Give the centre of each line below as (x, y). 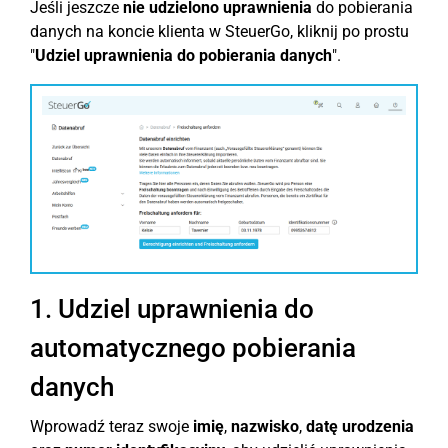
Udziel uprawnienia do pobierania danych (183, 55)
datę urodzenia (360, 426)
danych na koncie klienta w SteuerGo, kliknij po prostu (219, 31)
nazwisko (265, 426)
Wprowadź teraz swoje (111, 426)
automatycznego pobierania (193, 347)
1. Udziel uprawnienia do (172, 308)
